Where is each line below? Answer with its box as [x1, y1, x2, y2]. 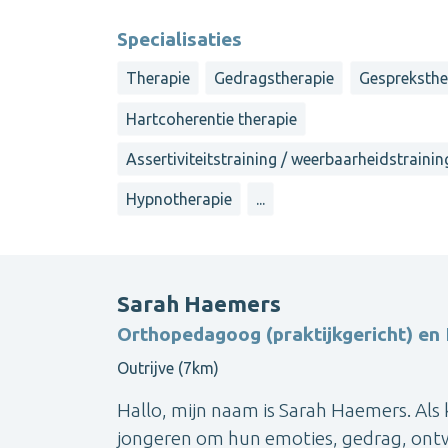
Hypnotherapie [126, 190, 232, 209]
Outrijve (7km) [117, 358, 219, 377]
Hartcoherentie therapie [126, 109, 297, 128]
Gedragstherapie [214, 69, 335, 88]
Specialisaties [117, 28, 242, 51]
